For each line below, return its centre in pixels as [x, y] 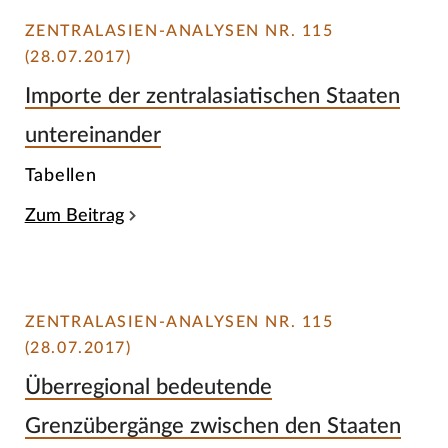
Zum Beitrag [74, 215]
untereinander [92, 135]
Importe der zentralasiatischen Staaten [212, 96]
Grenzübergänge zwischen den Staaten [212, 425]
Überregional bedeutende [148, 386]
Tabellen [60, 175]
